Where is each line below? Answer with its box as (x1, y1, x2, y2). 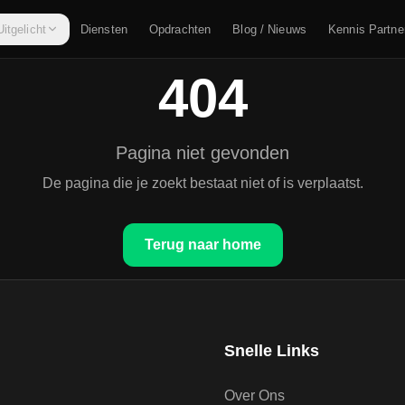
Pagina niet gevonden (116, 142, 289, 163)
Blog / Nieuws (232, 22, 306, 36)
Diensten (80, 22, 127, 36)
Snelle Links (224, 342, 319, 360)
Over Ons (224, 388, 285, 403)
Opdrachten (148, 22, 212, 36)
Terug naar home (144, 236, 261, 252)
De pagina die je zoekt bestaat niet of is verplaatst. (42, 174, 363, 191)
